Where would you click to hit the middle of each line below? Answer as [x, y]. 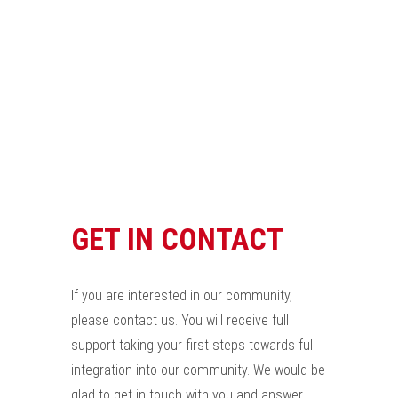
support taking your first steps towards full [193, 345]
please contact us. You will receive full [180, 320]
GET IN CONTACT [177, 239]
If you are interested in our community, [182, 295]
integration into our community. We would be [198, 370]
